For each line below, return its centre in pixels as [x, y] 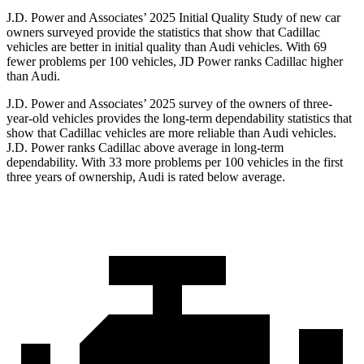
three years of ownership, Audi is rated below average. [146, 177]
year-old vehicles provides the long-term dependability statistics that [179, 119]
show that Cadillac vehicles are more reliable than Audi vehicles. [171, 133]
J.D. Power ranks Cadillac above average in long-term [145, 148]
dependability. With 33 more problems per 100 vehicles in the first [175, 162]
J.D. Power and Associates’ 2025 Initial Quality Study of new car [173, 18]
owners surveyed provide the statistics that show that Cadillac [163, 32]
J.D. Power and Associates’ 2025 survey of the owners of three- [169, 104]
